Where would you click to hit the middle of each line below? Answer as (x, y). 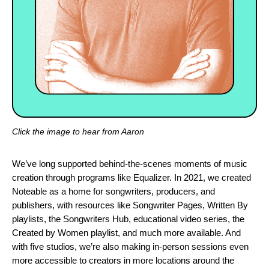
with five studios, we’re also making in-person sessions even (130, 247)
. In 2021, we (195, 178)
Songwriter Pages (168, 205)
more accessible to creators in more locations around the (123, 261)
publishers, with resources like (72, 205)
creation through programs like (73, 178)
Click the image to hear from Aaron (78, 132)
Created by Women (50, 233)
